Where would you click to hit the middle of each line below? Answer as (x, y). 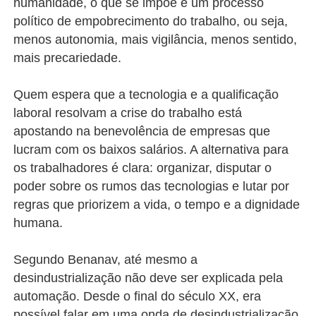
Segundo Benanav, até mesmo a (106, 260)
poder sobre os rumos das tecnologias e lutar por (152, 187)
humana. (38, 223)
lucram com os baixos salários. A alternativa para (151, 150)
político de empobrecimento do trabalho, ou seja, (151, 22)
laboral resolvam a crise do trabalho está (128, 113)
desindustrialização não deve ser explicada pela (148, 278)
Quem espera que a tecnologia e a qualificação (146, 95)
